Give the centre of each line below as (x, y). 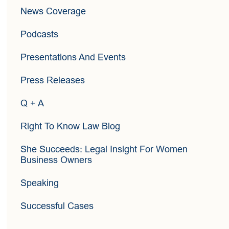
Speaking (40, 183)
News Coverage (53, 12)
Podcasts (40, 35)
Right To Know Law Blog (71, 127)
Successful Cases (57, 206)
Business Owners (56, 160)
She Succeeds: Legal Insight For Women (104, 150)
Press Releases (53, 81)
